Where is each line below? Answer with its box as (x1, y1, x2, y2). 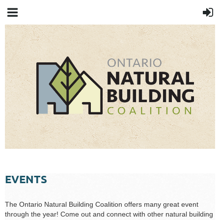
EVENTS (5, 172, 47, 186)
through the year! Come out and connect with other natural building (5, 210, 213, 219)
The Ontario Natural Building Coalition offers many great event (5, 200, 198, 209)
